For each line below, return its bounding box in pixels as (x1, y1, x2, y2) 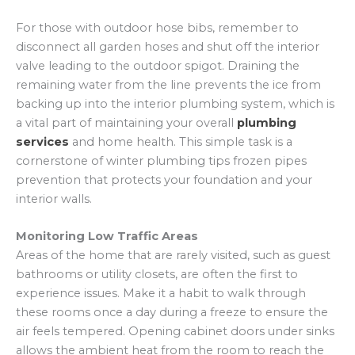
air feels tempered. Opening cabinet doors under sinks (16, 324, 334, 339)
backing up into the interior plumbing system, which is (16, 96, 334, 111)
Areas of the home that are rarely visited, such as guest (16, 248, 330, 263)
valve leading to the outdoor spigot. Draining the (16, 58, 300, 73)
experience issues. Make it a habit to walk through (16, 286, 306, 301)
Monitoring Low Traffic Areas (16, 229, 198, 244)
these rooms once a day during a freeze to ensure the (16, 305, 328, 320)
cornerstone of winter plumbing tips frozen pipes (16, 153, 307, 168)
